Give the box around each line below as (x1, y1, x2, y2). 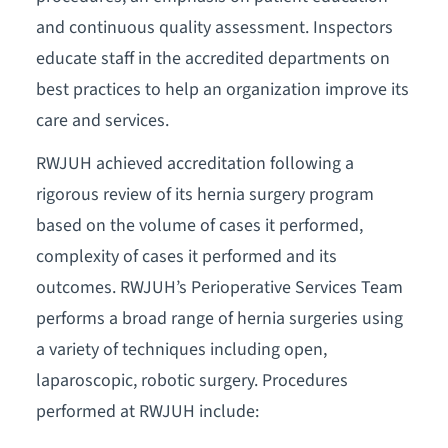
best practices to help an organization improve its (35, 76, 409, 102)
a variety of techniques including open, (35, 336, 327, 362)
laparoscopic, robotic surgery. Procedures (35, 367, 348, 393)
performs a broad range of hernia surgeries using (35, 305, 403, 331)
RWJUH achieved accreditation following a (35, 150, 354, 176)
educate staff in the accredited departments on (35, 45, 390, 71)
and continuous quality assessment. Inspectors (35, 14, 393, 40)
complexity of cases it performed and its (35, 243, 337, 269)
